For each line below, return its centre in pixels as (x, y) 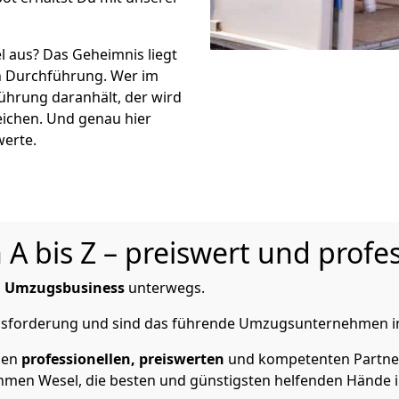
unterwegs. (165, 288)
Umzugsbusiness (65, 288)
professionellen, (78, 359)
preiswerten (182, 359)
